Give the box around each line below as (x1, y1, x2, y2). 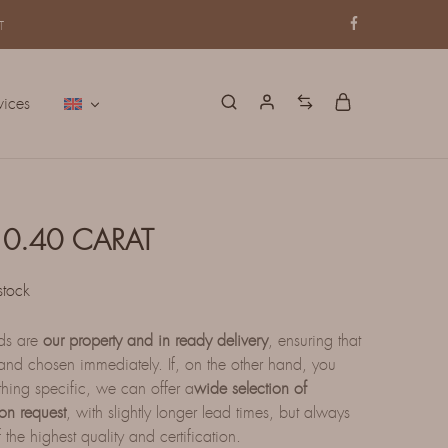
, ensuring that (267, 330, 361, 351)
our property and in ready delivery (42, 330, 268, 351)
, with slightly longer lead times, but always (65, 402, 350, 423)
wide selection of (193, 378, 307, 399)
